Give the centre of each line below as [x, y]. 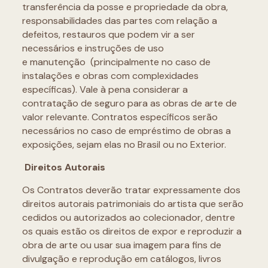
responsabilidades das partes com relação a [119, 21]
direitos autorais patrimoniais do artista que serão [133, 204]
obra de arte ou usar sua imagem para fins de [121, 245]
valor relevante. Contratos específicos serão [120, 117]
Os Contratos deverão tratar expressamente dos [131, 190]
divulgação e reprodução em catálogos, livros [121, 259]
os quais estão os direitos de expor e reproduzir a [132, 231]
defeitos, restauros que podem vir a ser [108, 34]
